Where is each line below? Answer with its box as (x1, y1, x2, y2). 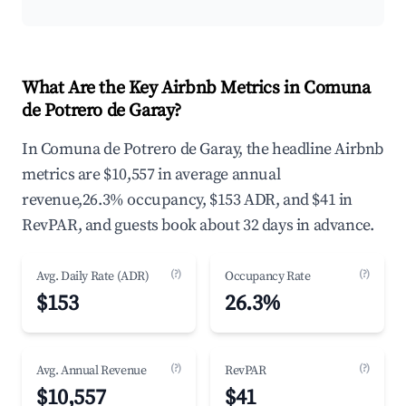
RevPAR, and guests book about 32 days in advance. (22, 215, 374, 236)
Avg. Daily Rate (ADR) (36, 268, 150, 285)
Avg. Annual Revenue (36, 362, 147, 379)
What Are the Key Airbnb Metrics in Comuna (22, 77, 371, 100)
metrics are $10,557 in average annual (22, 164, 281, 185)
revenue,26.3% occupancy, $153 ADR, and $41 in (22, 189, 353, 210)
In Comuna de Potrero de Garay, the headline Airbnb (22, 139, 384, 159)
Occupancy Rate (225, 268, 311, 285)
